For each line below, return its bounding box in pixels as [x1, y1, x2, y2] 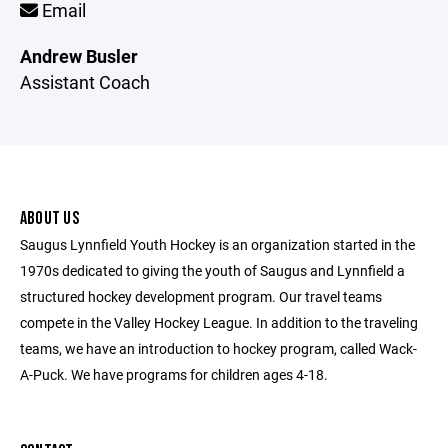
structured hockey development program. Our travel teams [20, 287, 382, 306]
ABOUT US [20, 208, 79, 229]
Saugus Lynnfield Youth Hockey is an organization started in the [20, 235, 415, 254]
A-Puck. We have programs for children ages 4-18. [20, 365, 328, 384]
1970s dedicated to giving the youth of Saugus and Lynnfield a [20, 261, 405, 280]
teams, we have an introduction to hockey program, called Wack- [20, 339, 417, 358]
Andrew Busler [20, 44, 138, 68]
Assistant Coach [20, 70, 150, 94]
